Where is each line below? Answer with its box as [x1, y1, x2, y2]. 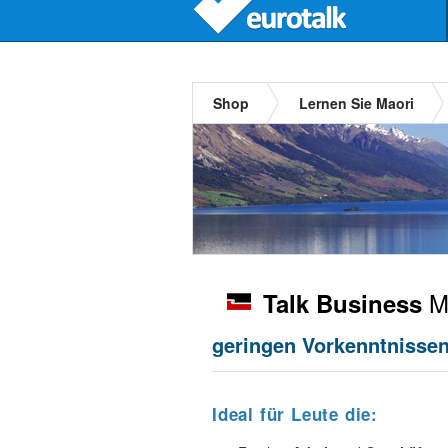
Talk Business [263, 286, 422, 320]
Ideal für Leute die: [212, 402, 378, 426]
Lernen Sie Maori [299, 93, 414, 113]
